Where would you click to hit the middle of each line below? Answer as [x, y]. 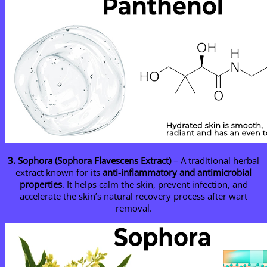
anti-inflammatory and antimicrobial [177, 172]
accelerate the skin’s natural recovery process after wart [133, 196]
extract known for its [59, 172]
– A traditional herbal [215, 160]
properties [41, 184]
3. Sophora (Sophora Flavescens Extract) [89, 160]
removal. [133, 208]
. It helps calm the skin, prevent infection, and [155, 184]
